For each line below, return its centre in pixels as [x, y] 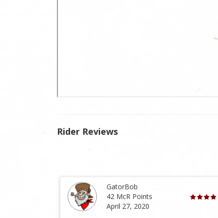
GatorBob [122, 187]
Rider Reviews [87, 131]
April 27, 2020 [128, 206]
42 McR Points [130, 197]
